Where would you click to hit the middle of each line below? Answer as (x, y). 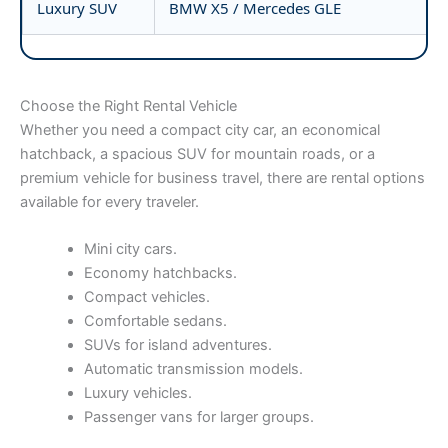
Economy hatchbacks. (160, 272)
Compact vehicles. (146, 296)
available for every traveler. (109, 201)
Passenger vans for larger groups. (198, 416)
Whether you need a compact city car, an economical (200, 129)
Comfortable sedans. (155, 320)
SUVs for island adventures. (177, 344)
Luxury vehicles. (137, 392)
